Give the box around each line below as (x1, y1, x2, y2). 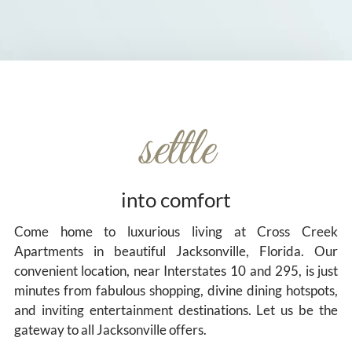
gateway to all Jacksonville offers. (13, 321, 207, 338)
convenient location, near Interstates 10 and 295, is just (13, 262, 339, 279)
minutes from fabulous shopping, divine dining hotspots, (13, 282, 339, 299)
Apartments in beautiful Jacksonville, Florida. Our (13, 243, 339, 259)
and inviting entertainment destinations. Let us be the (13, 302, 339, 318)
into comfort (121, 188, 231, 211)
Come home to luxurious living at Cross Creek (13, 223, 339, 240)
